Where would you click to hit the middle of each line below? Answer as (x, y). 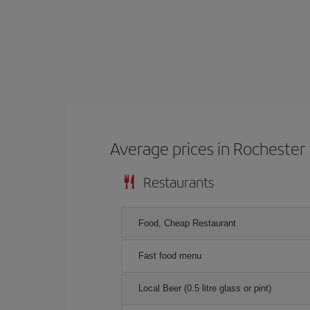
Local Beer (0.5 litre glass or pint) (205, 288)
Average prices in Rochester (208, 148)
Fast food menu (170, 255)
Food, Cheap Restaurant (187, 223)
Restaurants (179, 181)
